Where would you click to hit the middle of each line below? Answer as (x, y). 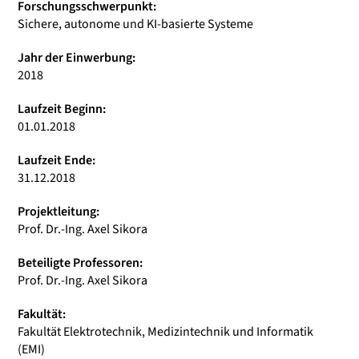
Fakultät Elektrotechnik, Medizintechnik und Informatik (165, 332)
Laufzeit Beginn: (62, 109)
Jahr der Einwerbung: (77, 58)
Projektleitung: (58, 212)
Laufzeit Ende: (56, 160)
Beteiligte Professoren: (80, 263)
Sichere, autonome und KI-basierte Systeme (135, 24)
